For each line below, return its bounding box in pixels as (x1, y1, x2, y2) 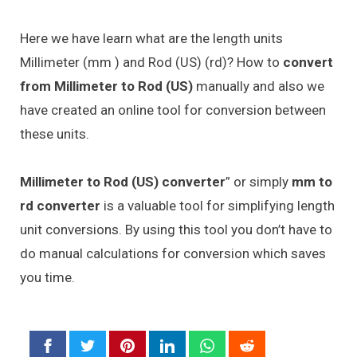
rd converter (20, 198, 100, 214)
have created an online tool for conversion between (20, 101, 326, 118)
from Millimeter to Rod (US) (20, 77, 196, 94)
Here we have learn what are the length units (20, 29, 283, 46)
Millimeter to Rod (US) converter (20, 174, 226, 190)
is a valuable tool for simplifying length (100, 198, 335, 214)
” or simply (226, 174, 292, 190)
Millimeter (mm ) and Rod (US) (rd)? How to (20, 53, 283, 70)
